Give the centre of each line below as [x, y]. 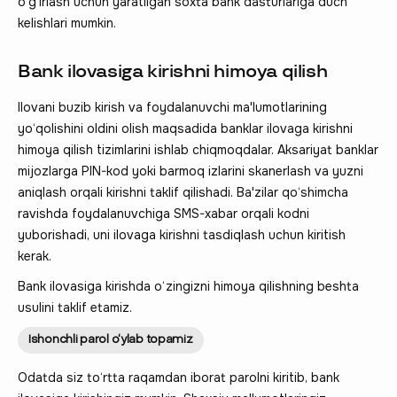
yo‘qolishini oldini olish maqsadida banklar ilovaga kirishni [185, 128]
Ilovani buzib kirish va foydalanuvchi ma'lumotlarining [172, 107]
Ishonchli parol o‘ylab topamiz [111, 339]
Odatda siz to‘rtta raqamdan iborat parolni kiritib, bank [179, 377]
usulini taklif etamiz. [75, 307]
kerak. [35, 256]
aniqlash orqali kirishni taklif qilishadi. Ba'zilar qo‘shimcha [183, 192]
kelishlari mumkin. [67, 23]
